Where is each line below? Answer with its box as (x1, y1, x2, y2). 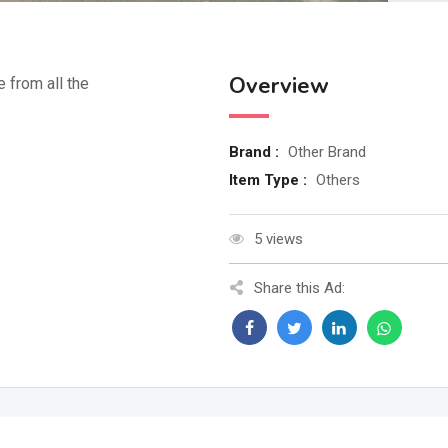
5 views (253, 230, 303, 248)
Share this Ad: (253, 279, 345, 297)
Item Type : (228, 171, 311, 189)
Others (315, 171, 360, 189)
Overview (228, 71, 329, 101)
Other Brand (287, 143, 366, 161)
